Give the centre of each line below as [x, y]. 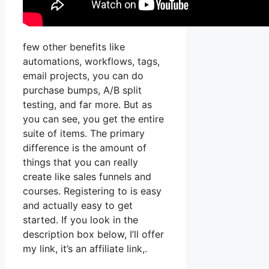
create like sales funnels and [87, 176]
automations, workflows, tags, [91, 61]
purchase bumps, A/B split [82, 90]
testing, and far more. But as [87, 104]
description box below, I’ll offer [93, 234]
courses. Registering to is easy [92, 191]
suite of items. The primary [84, 133]
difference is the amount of [85, 147]
